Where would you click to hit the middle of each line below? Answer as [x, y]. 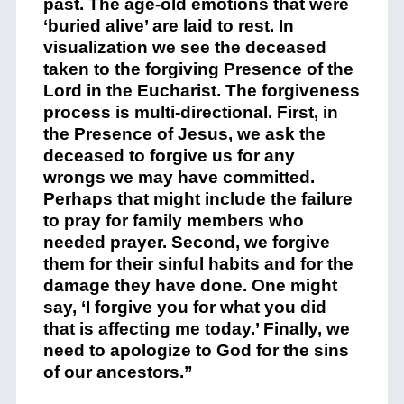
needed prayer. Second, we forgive [186, 242]
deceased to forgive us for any [169, 155]
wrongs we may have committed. [179, 177]
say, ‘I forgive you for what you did [184, 307]
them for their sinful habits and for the [198, 263]
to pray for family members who [173, 220]
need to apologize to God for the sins [196, 350]
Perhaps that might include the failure [197, 198]
